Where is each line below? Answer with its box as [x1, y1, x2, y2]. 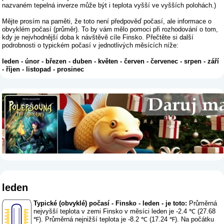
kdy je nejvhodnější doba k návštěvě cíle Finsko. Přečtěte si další [2, 33, 194, 41]
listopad [26, 65, 51, 73]
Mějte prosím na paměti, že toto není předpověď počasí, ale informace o [2, 17, 212, 25]
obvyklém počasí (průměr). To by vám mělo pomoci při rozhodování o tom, [2, 25, 218, 33]
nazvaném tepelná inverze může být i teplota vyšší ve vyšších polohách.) [2, 1, 216, 9]
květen [98, 57, 118, 65]
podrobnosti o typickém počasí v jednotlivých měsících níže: [2, 41, 179, 49]
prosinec [57, 65, 84, 73]
